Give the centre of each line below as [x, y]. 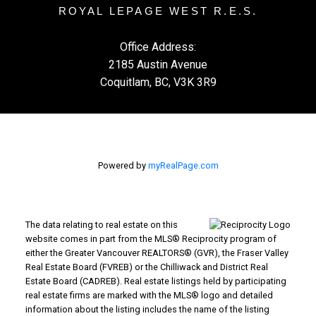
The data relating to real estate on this [101, 224]
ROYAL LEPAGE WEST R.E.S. [158, 11]
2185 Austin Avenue [158, 65]
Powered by [123, 165]
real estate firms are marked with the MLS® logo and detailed [149, 295]
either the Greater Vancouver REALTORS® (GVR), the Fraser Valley [157, 253]
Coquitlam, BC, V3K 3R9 [158, 83]
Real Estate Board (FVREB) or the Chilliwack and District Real [146, 267]
